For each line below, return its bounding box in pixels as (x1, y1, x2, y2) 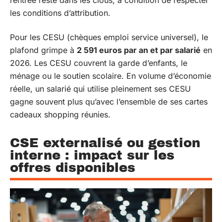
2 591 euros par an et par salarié (77, 45, 201, 55)
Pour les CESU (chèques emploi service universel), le (10, 32, 208, 42)
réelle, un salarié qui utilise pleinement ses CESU (10, 83, 191, 94)
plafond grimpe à (10, 45, 77, 55)
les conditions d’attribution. (10, 8, 111, 18)
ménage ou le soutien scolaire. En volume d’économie (10, 70, 211, 81)
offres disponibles (10, 160, 135, 174)
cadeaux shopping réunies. (10, 109, 111, 119)
